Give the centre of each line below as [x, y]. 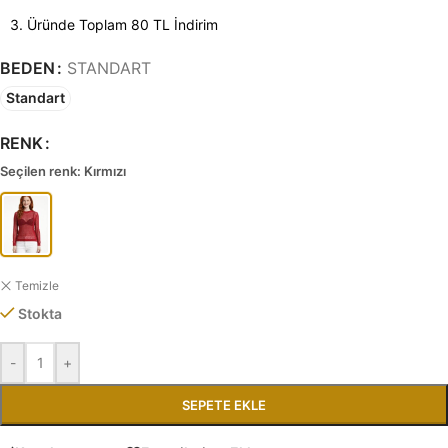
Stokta [40, 313]
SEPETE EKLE [224, 404]
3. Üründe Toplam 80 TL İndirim [114, 24]
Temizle [37, 285]
